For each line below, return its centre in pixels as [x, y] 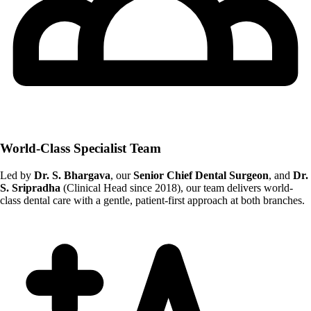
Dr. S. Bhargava [72, 175]
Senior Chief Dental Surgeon [201, 175]
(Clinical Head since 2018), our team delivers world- [177, 187]
